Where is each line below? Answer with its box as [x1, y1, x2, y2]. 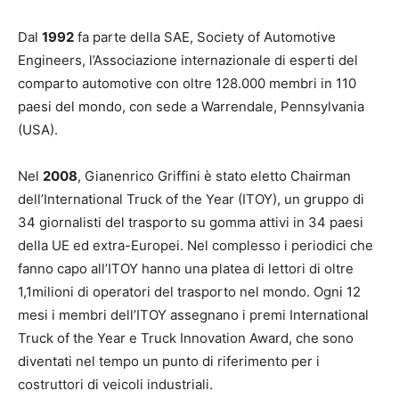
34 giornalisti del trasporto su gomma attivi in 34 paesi [18, 214, 363, 232]
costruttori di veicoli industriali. [18, 376, 213, 394]
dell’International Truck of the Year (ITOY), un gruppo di [18, 191, 364, 208]
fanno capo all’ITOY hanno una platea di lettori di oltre [18, 260, 354, 278]
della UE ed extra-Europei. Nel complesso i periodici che [18, 237, 373, 255]
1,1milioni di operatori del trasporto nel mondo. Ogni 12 [18, 283, 361, 301]
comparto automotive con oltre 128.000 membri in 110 [18, 75, 356, 93]
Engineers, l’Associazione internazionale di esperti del [18, 52, 358, 69]
